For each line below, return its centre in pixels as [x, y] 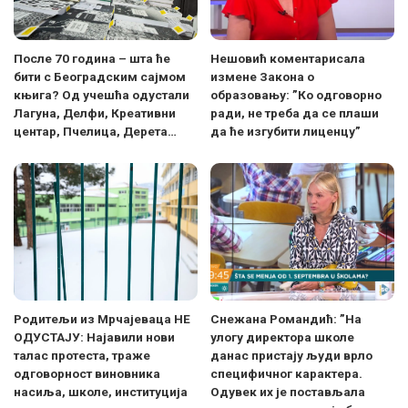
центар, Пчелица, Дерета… [95, 131]
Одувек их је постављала [288, 392]
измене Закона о [262, 76]
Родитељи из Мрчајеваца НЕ [102, 319]
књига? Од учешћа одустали [102, 94]
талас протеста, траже [82, 356]
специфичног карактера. [286, 374]
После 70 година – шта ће [92, 58]
